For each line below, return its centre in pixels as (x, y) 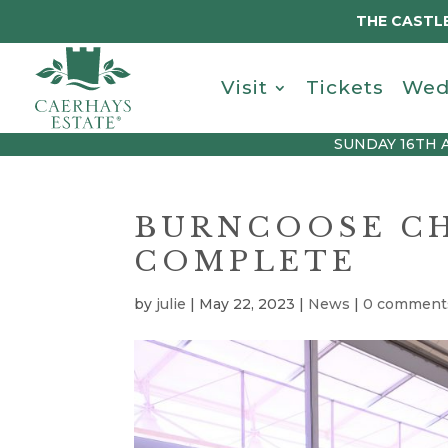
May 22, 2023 (247, 304)
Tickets (345, 87)
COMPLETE (246, 261)
